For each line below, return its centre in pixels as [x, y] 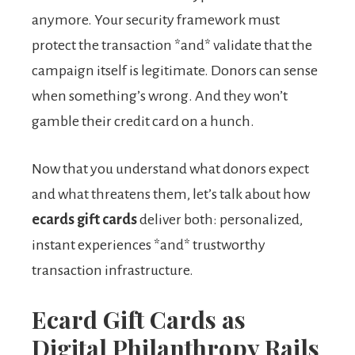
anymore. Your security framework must [156, 20]
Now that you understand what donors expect [170, 169]
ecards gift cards [84, 220]
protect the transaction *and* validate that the [172, 46]
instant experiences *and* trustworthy [149, 245]
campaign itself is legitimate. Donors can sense [175, 71]
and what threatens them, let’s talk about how [171, 195]
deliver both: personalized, [220, 220]
